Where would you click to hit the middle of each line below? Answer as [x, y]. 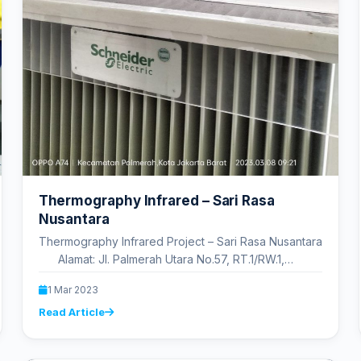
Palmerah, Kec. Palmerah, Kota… [123, 277]
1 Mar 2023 [73, 290]
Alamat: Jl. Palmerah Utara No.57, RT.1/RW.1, [161, 259]
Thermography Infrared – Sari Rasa [156, 201]
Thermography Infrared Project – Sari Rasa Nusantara [180, 242]
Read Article [72, 312]
